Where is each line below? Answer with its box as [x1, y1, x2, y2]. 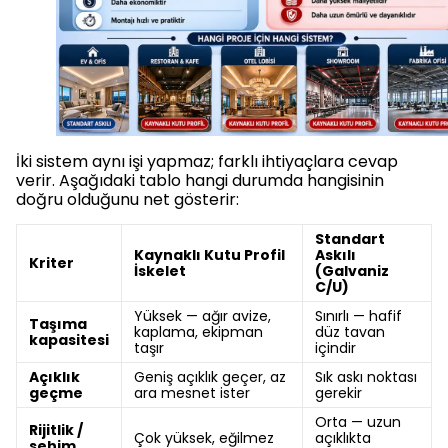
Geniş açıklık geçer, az [134, 367, 286, 388]
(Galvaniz [315, 261, 389, 282]
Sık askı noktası [315, 367, 417, 388]
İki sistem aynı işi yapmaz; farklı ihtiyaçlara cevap [16, 150, 398, 174]
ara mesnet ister [134, 383, 250, 404]
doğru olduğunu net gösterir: [16, 188, 239, 212]
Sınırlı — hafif [315, 306, 402, 327]
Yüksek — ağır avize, [134, 306, 271, 327]
